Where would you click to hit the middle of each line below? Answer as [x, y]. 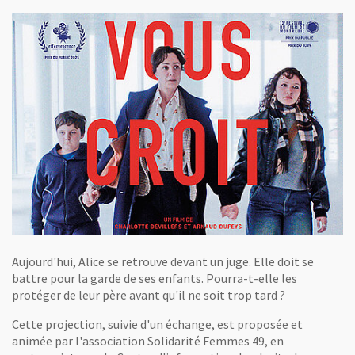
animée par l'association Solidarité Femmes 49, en [148, 341]
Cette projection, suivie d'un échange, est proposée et [157, 324]
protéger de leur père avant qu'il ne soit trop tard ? [149, 295]
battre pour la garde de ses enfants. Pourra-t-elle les [155, 278]
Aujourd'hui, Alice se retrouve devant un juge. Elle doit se [163, 261]
